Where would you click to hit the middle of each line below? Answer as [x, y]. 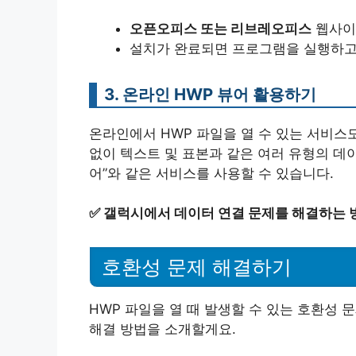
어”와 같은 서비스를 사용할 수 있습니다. [211, 173]
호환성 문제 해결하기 [197, 267]
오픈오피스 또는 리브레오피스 [221, 28]
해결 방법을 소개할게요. [163, 329]
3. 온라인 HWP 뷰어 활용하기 [210, 94]
